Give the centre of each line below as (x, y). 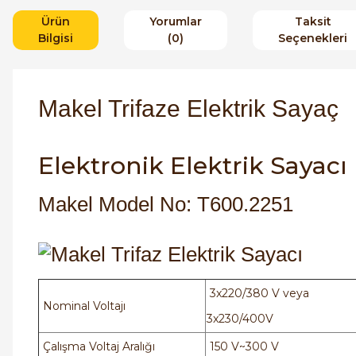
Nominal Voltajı (83, 306)
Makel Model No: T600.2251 (166, 204)
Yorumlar (176, 21)
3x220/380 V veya (258, 294)
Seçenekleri (313, 38)
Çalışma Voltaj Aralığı (97, 347)
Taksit (313, 21)
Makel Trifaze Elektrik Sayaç (192, 108)
